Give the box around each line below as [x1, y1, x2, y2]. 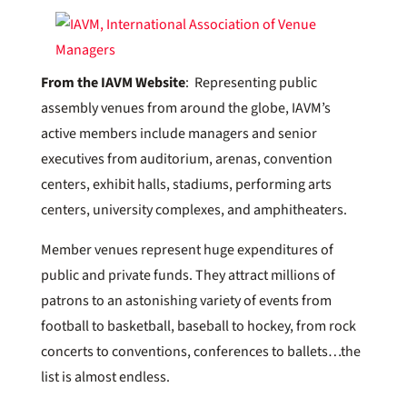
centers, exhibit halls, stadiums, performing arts [40, 174, 332, 195]
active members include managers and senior [40, 124, 317, 144]
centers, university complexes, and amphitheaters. [40, 200, 347, 221]
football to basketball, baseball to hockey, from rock [40, 316, 356, 337]
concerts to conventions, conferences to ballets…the [40, 342, 361, 362]
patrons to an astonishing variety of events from [40, 291, 332, 312]
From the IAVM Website [40, 73, 185, 94]
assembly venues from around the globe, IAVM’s [40, 98, 331, 119]
